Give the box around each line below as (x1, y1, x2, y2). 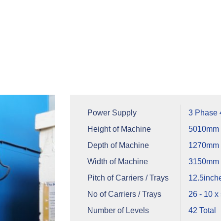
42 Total (188, 206, 216, 215)
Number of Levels (87, 206, 149, 215)
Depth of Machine (87, 141, 149, 149)
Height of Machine (87, 124, 151, 133)
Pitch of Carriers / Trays (87, 173, 169, 182)
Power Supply (87, 108, 137, 117)
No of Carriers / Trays (87, 189, 161, 198)
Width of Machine (87, 157, 148, 166)
